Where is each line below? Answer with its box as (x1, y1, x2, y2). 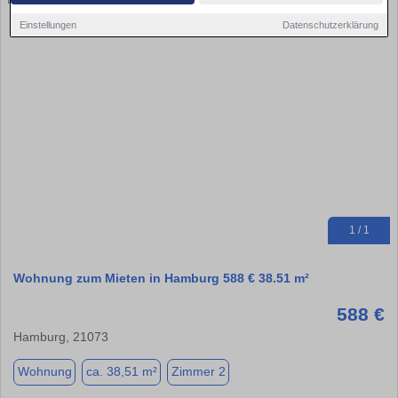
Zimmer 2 (171, 364, 226, 379)
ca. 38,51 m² (85, 364, 157, 379)
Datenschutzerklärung (282, 19, 378, 30)
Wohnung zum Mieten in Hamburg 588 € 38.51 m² (13, 270, 309, 285)
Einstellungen (20, 19, 77, 30)
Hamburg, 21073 (13, 329, 108, 344)
